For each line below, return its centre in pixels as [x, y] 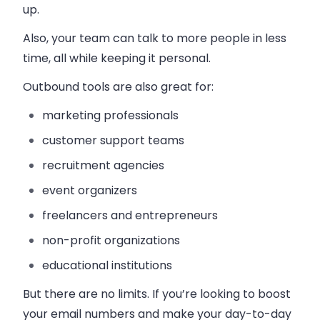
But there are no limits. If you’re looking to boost [157, 294]
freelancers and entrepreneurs [130, 215]
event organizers [90, 190]
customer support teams [114, 140]
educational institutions [107, 265]
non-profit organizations [111, 240]
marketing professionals [111, 115]
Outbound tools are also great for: [118, 86]
